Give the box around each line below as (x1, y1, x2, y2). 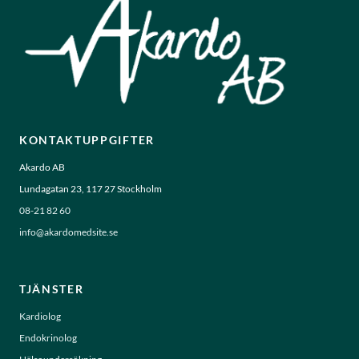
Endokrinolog (19, 331, 77, 344)
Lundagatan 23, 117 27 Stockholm (19, 182, 162, 195)
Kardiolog (19, 309, 61, 322)
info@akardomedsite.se (19, 225, 118, 238)
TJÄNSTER (19, 281, 84, 296)
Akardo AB (19, 160, 65, 173)
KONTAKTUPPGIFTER (19, 132, 155, 147)
